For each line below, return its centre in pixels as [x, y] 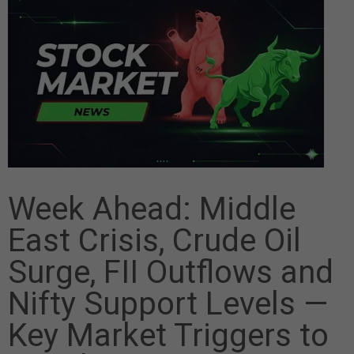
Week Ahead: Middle [152, 209]
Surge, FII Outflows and [171, 272]
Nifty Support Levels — [168, 303]
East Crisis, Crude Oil [154, 240]
